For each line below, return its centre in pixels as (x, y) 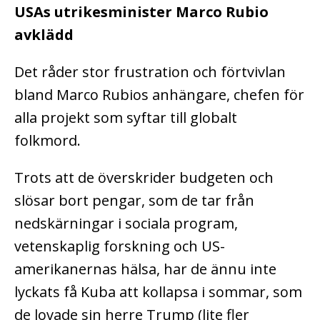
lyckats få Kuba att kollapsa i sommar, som (158, 291)
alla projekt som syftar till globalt (126, 117)
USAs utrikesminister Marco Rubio (141, 11)
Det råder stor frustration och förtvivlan (150, 71)
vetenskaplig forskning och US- (120, 246)
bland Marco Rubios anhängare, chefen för (159, 94)
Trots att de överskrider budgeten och (144, 177)
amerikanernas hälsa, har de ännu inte (145, 269)
